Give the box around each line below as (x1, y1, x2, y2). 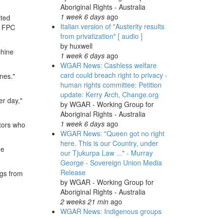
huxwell (69, 41, 92, 51)
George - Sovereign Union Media (60, 158, 162, 167)
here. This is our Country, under (60, 138, 158, 148)
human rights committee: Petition (60, 80, 162, 90)
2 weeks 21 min (60, 197, 109, 206)
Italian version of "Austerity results (60, 21, 164, 31)
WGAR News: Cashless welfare (60, 60, 157, 70)
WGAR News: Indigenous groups (60, 206, 162, 216)
